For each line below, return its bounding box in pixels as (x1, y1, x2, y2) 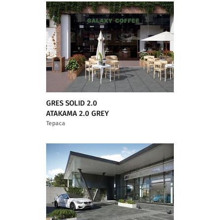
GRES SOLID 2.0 (46, 99, 97, 107)
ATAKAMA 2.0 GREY (46, 110, 109, 117)
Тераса (46, 120, 65, 126)
